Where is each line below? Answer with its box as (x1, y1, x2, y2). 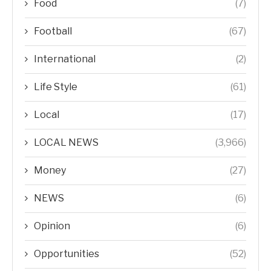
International (34, 53, 96, 65)
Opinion (34, 220, 70, 232)
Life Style (34, 81, 77, 93)
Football (34, 25, 72, 38)
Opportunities (34, 248, 99, 260)
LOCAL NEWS (34, 137, 99, 149)
